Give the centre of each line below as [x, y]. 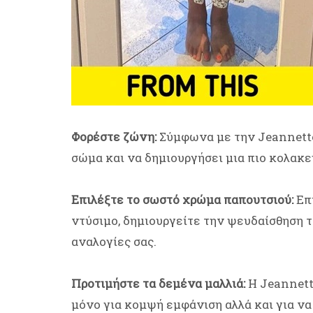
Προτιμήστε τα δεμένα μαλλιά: [158, 284]
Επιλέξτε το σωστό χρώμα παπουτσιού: [182, 200]
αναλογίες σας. [114, 242]
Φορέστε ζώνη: [114, 137]
